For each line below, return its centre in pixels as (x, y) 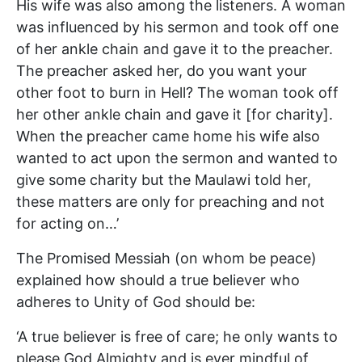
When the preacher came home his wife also (168, 136)
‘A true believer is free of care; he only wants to (177, 336)
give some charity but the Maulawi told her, (164, 179)
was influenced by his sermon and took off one (177, 27)
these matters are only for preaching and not (170, 201)
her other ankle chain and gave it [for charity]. (175, 114)
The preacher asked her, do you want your (162, 70)
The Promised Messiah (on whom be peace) (166, 258)
